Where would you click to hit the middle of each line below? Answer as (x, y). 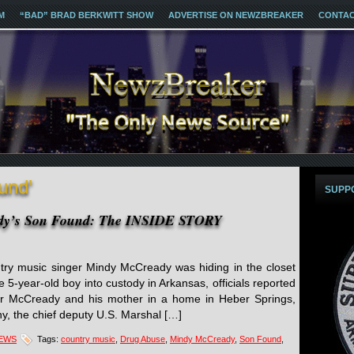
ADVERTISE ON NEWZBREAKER (236, 15)
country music (88, 339)
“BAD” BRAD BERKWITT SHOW (87, 15)
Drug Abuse (143, 339)
